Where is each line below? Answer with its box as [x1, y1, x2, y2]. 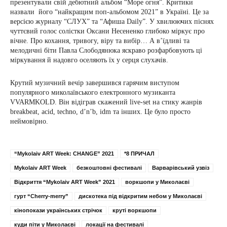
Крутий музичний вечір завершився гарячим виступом [10, 79, 179, 87]
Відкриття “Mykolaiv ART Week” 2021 [14, 179, 115, 185]
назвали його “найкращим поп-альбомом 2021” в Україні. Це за [10, 8, 209, 16]
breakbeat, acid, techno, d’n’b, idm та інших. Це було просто [10, 108, 191, 116]
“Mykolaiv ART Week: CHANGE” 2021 [14, 150, 114, 157]
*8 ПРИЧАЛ [124, 150, 155, 157]
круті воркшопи [112, 207, 157, 214]
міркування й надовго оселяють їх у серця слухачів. [10, 56, 168, 64]
